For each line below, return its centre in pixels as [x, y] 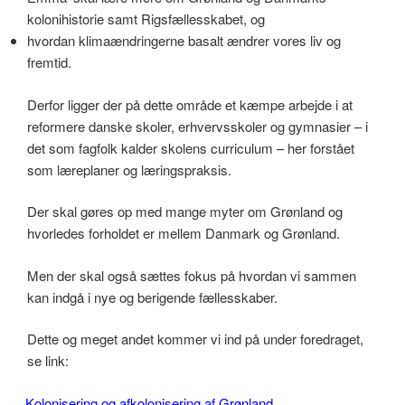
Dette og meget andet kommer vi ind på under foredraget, [195, 339]
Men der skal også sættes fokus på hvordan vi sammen [192, 275]
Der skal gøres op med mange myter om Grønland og [185, 212]
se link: [48, 361]
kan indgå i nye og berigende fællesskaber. [152, 297]
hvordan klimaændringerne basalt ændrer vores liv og [184, 41]
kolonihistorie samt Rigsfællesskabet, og [146, 19]
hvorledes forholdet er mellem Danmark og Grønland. [184, 233]
